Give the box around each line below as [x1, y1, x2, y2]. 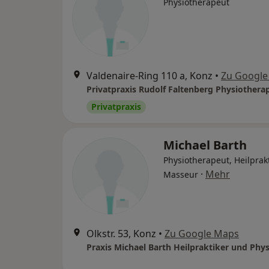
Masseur [163, 169, 198, 180]
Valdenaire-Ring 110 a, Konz [86, 69, 213, 82]
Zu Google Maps [165, 227, 239, 240]
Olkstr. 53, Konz [86, 227, 156, 240]
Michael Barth [163, 137, 247, 153]
